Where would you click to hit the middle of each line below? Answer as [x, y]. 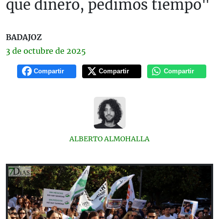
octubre [38, 51]
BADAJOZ [24, 37]
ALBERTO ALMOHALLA [109, 139]
